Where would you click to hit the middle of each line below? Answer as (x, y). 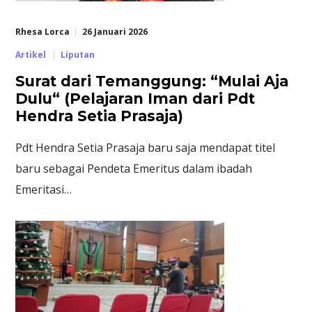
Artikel (31, 54)
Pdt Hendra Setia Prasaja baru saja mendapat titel (146, 147)
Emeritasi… (44, 189)
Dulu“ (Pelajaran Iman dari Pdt (135, 98)
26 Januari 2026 (115, 31)
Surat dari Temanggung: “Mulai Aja (152, 81)
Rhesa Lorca (43, 31)
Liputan (77, 54)
